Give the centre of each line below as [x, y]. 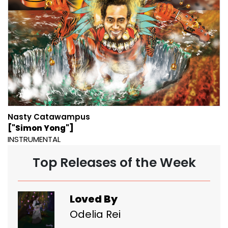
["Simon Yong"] [41, 128]
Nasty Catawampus [49, 117]
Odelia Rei [95, 214]
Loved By [94, 199]
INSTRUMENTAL [34, 139]
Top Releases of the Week [114, 162]
